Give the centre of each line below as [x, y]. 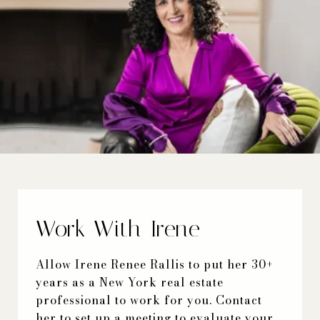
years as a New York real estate [130, 282]
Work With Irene [118, 228]
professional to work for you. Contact [149, 300]
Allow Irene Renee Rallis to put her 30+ [155, 264]
